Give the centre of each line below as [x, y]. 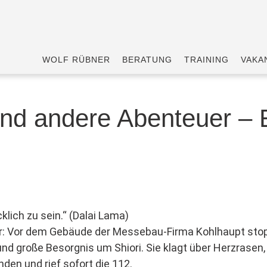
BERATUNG [147, 60]
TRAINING [207, 60]
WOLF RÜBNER [76, 60]
